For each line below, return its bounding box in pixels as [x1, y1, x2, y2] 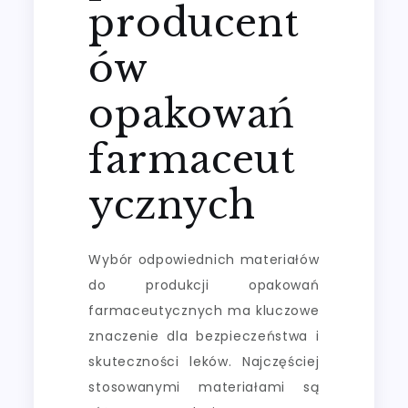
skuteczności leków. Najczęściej [88, 352, 320, 371]
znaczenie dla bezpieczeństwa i [88, 326, 320, 345]
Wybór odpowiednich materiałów [88, 250, 320, 269]
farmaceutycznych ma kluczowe [88, 301, 320, 320]
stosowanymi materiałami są [88, 377, 320, 396]
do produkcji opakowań [88, 275, 320, 294]
